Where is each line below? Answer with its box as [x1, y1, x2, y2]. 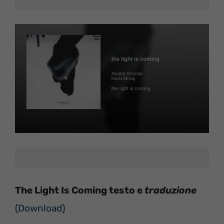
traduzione [144, 184, 196, 196]
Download [18, 202, 62, 214]
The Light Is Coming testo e [15, 184, 144, 196]
